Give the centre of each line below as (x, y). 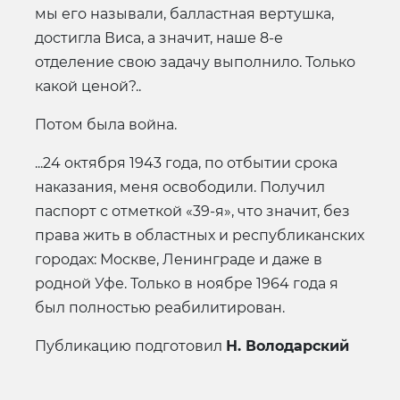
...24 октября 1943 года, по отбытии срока (186, 162)
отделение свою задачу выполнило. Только (195, 62)
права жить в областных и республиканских (200, 235)
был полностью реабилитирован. (160, 307)
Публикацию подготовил (130, 346)
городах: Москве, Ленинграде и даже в (179, 259)
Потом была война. (106, 124)
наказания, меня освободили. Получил (180, 187)
